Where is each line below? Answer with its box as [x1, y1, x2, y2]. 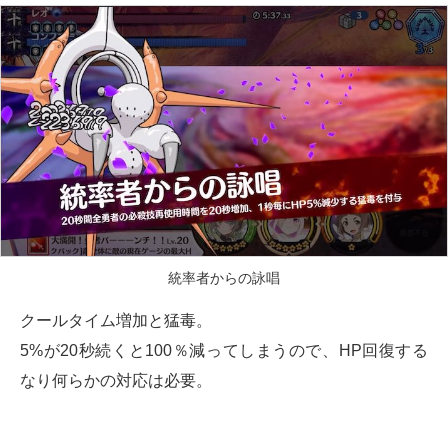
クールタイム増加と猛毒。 [20, 312, 212, 329]
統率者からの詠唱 [168, 270, 280, 286]
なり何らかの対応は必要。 [20, 372, 212, 389]
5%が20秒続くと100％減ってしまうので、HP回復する [20, 342, 428, 359]
